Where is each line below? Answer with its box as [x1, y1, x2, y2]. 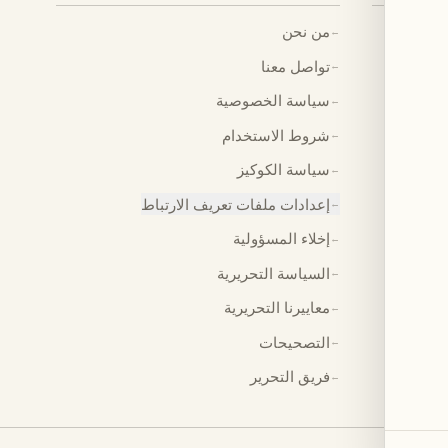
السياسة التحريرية [217, 262, 330, 283]
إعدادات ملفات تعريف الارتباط [141, 193, 330, 214]
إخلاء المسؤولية [233, 228, 330, 248]
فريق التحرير [250, 366, 330, 386]
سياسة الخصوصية [216, 90, 330, 110]
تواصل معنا [261, 55, 330, 76]
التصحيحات [259, 331, 330, 352]
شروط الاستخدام [222, 124, 330, 145]
